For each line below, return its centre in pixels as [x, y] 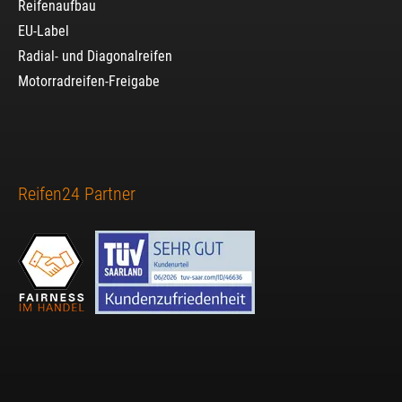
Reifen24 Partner [77, 193]
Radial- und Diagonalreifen [95, 56]
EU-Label [44, 31]
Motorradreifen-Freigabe [89, 81]
